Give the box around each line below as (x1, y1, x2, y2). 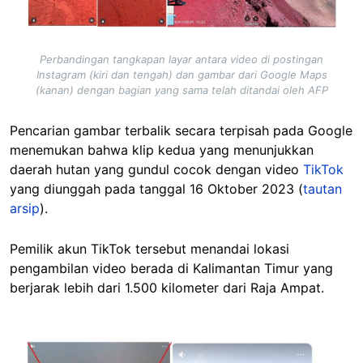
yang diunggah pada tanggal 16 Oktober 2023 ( (10, 180, 303, 197)
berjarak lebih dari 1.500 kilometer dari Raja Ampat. (10, 279, 324, 296)
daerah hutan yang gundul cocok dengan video (10, 160, 303, 177)
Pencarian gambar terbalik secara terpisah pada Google (10, 122, 352, 139)
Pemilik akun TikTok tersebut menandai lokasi (10, 240, 289, 257)
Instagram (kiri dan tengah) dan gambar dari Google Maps (36, 67, 327, 81)
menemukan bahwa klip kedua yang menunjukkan (10, 141, 314, 158)
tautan (303, 180, 342, 197)
